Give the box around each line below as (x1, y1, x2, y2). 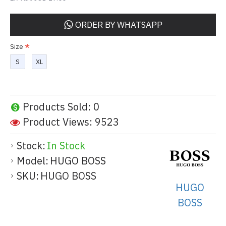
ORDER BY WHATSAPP (75, 19, 162, 30)
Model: (17, 154, 48, 168)
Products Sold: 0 (23, 100, 99, 114)
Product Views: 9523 (23, 115, 119, 129)
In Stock (47, 139, 85, 153)
